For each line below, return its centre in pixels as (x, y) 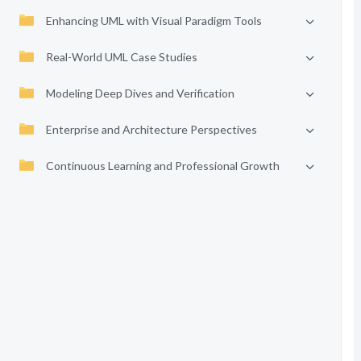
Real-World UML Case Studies (121, 57)
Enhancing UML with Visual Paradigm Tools (154, 21)
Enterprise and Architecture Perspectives (151, 129)
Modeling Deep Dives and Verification (140, 93)
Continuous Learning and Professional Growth (162, 166)
